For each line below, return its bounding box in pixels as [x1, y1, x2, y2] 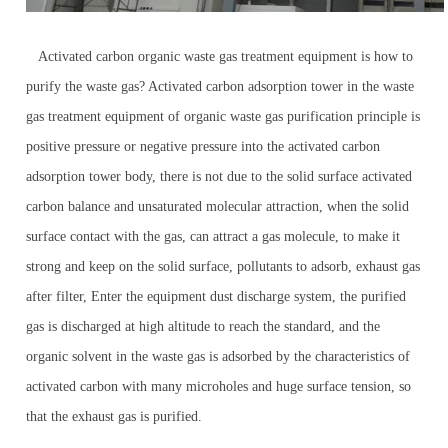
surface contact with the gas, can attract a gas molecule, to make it [26, 229, 401, 244]
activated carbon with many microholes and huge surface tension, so [26, 379, 412, 394]
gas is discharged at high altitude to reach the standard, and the [26, 319, 381, 334]
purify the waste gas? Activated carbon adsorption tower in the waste [26, 79, 415, 94]
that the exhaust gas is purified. [26, 409, 203, 424]
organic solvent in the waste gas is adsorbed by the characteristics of [26, 349, 411, 364]
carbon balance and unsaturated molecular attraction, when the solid [26, 199, 410, 214]
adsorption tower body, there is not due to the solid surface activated [26, 169, 413, 184]
